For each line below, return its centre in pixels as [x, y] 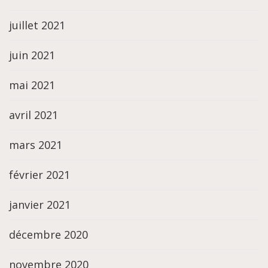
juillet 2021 [37, 25]
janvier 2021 [40, 205]
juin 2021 [32, 55]
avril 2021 [33, 115]
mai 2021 [32, 85]
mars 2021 [36, 145]
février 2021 [39, 175]
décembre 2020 [48, 235]
